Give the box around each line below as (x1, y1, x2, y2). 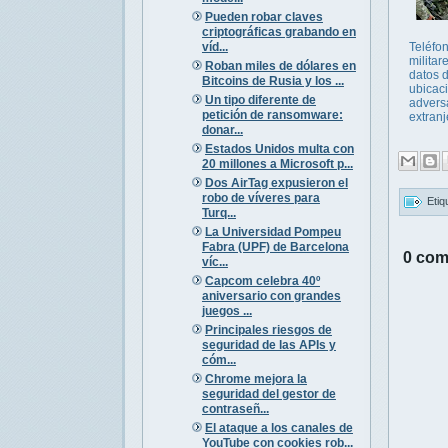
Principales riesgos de (204, 322, 332, 337)
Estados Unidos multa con (204, 141, 354, 156)
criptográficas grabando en (201, 24, 356, 39)
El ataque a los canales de (204, 420, 353, 435)
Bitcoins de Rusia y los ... (201, 73, 344, 88)
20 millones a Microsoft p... (201, 156, 353, 171)
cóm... (201, 352, 236, 367)
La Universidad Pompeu (204, 224, 341, 239)
